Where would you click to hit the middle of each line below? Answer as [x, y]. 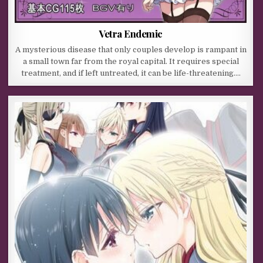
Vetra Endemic [131, 34]
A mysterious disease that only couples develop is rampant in [131, 50]
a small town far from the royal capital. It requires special [131, 62]
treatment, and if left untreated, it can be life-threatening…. [131, 73]
